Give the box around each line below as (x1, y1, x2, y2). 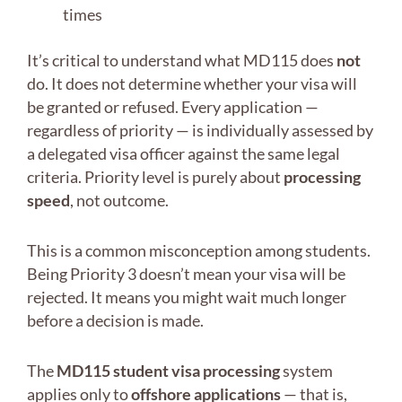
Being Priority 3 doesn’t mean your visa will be (27, 264, 345, 284)
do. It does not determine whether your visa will (27, 74, 357, 94)
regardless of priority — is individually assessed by (27, 120, 373, 141)
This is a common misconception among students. (27, 240, 371, 261)
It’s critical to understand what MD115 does (27, 50, 336, 71)
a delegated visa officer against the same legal (27, 144, 340, 164)
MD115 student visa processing (57, 361, 280, 381)
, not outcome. (70, 190, 169, 211)
